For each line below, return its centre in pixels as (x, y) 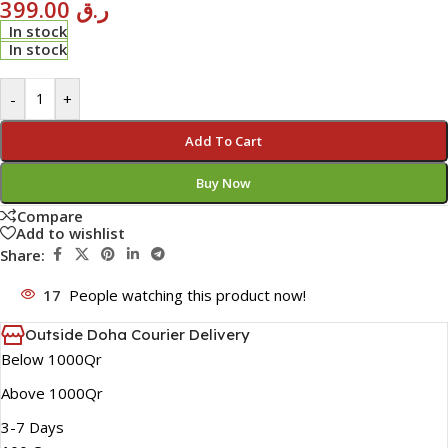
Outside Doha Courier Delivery (137, 335)
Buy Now (224, 183)
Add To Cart (224, 141)
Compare (50, 215)
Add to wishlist (70, 232)
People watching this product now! (187, 295)
